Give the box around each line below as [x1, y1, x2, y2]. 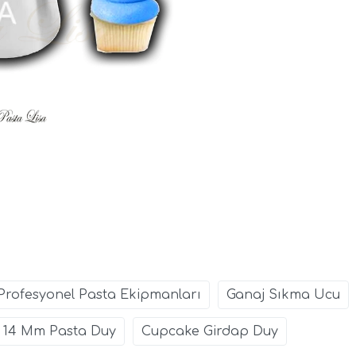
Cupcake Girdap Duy [141, 323, 278, 339]
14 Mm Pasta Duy [3, 323, 116, 339]
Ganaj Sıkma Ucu [226, 287, 340, 302]
